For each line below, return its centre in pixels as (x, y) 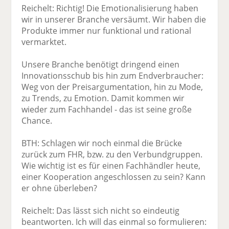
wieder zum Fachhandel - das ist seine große (107, 110)
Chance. (37, 121)
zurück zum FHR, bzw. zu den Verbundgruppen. (112, 155)
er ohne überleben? (60, 188)
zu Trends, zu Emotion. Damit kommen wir (103, 98)
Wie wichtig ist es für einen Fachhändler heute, (111, 166)
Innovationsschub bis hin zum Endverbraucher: (113, 76)
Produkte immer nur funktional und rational (107, 31)
